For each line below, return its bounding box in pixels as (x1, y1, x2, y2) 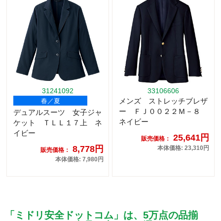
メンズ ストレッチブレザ (119, 97, 208, 106)
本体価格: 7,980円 (55, 156, 104, 163)
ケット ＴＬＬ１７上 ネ (13, 118, 102, 127)
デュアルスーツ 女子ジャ (13, 108, 102, 117)
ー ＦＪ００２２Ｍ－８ (119, 107, 208, 116)
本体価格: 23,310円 (157, 145, 209, 152)
